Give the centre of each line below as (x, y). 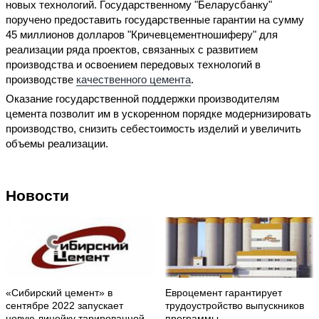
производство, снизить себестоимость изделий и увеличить (153, 129)
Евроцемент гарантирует (224, 293)
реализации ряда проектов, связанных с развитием (132, 49)
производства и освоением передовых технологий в (133, 64)
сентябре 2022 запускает (64, 306)
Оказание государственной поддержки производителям (142, 99)
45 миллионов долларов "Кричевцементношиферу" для (142, 34)
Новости (37, 196)
